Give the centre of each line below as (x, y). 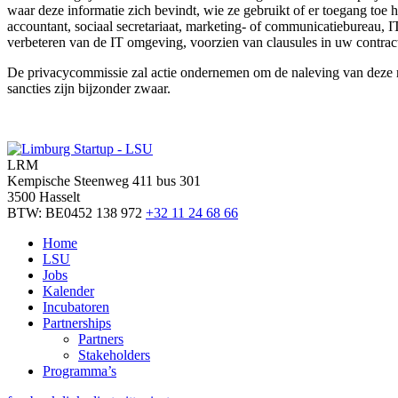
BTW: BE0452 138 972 (75, 213)
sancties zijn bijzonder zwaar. (89, 89)
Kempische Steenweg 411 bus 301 (104, 181)
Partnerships (77, 323)
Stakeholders (114, 355)
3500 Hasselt (44, 197)
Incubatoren (76, 307)
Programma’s (80, 371)
